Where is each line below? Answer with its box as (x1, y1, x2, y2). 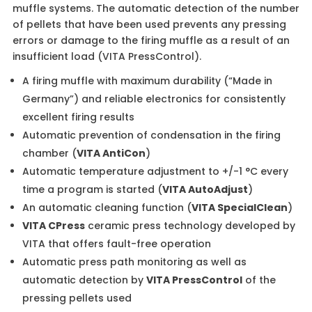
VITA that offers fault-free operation (22, 237, 211, 251)
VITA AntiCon (76, 146, 146, 161)
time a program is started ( (22, 182, 162, 197)
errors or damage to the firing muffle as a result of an (12, 33, 290, 48)
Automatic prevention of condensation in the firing (22, 128, 281, 143)
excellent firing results (22, 110, 134, 125)
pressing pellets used (22, 291, 132, 306)
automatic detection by (22, 273, 143, 288)
